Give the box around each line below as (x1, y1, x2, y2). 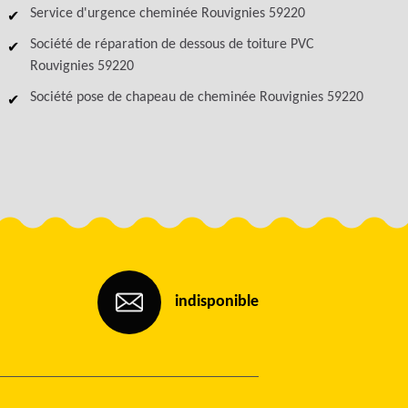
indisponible (175, 293, 259, 311)
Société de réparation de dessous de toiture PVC (30, 37, 315, 52)
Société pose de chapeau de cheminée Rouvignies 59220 (30, 90, 364, 105)
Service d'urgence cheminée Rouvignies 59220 (30, 6, 306, 21)
